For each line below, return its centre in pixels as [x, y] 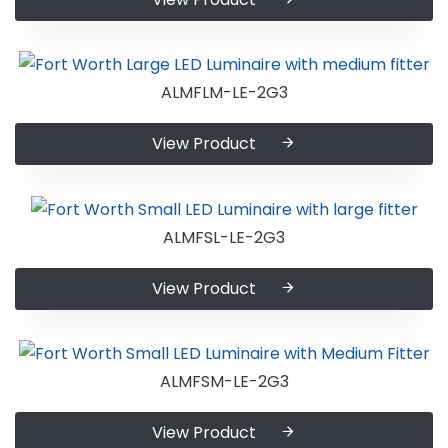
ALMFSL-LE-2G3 [224, 237]
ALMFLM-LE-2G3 [224, 93]
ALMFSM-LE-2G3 [224, 382]
